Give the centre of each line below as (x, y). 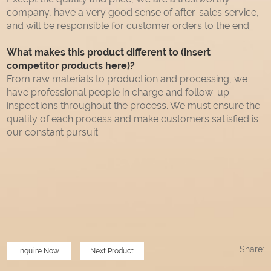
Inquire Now (39, 251)
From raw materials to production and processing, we (127, 79)
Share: (252, 250)
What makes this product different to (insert (109, 53)
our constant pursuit (53, 132)
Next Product (112, 251)
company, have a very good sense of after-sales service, (133, 13)
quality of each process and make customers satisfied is (133, 119)
